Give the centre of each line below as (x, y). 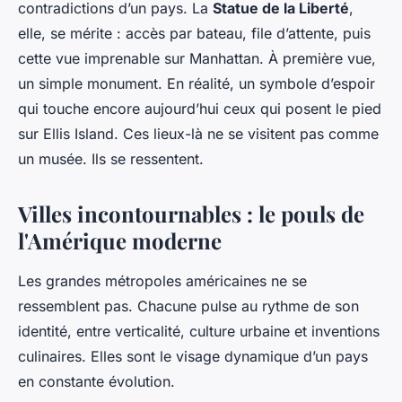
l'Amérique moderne (120, 241)
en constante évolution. (96, 382)
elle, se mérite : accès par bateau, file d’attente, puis (194, 34)
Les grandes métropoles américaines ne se (162, 281)
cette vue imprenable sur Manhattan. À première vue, (197, 59)
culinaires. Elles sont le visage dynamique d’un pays (193, 357)
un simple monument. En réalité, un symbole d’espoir (197, 84)
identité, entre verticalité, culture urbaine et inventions (199, 332)
